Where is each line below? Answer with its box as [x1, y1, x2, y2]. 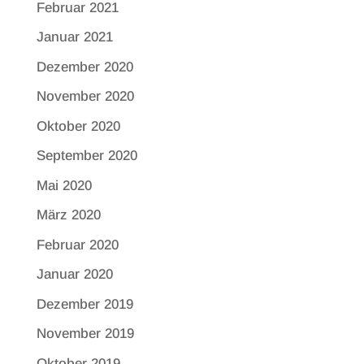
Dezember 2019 [36, 296, 133, 312]
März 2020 [36, 207, 101, 223]
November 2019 [36, 326, 134, 342]
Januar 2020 [36, 266, 113, 283]
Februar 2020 [36, 236, 119, 253]
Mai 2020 [36, 177, 92, 193]
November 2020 [36, 89, 134, 105]
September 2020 [36, 148, 137, 164]
